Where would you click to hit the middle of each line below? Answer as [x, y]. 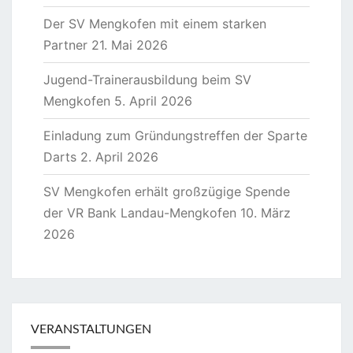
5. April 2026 [153, 101]
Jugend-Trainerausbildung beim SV [147, 80]
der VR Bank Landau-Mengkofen [140, 213]
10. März [266, 213]
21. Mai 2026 [130, 45]
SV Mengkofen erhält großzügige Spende [167, 192]
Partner [65, 45]
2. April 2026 [119, 157]
